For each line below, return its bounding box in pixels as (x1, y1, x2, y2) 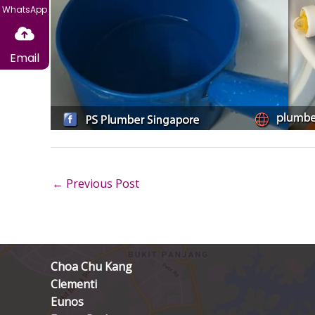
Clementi (51, 276, 97, 292)
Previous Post (63, 176, 139, 191)
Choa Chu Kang (51, 259, 132, 275)
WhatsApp (2, 3, 47, 15)
